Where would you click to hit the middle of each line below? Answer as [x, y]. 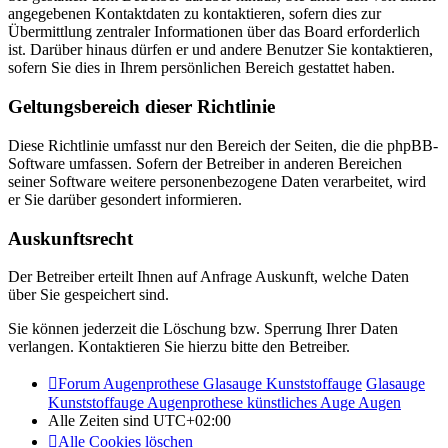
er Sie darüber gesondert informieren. [125, 199]
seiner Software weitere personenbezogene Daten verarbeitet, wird [217, 181]
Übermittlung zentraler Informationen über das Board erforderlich [214, 32]
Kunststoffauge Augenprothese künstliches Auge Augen [224, 403]
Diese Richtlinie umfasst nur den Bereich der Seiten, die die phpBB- [223, 145]
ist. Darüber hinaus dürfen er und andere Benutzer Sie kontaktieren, [220, 50]
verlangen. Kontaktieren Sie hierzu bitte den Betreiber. [179, 347]
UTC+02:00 [192, 421]
